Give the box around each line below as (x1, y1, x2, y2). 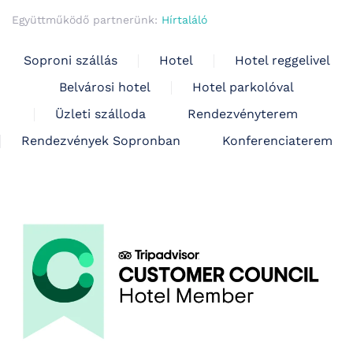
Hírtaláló (162, 13, 207, 27)
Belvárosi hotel (59, 80, 150, 95)
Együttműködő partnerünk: (12, 13, 162, 27)
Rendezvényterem (188, 106, 298, 122)
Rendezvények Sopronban (20, 133, 180, 149)
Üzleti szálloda (55, 106, 146, 122)
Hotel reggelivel (234, 53, 330, 69)
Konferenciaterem (221, 133, 333, 149)
